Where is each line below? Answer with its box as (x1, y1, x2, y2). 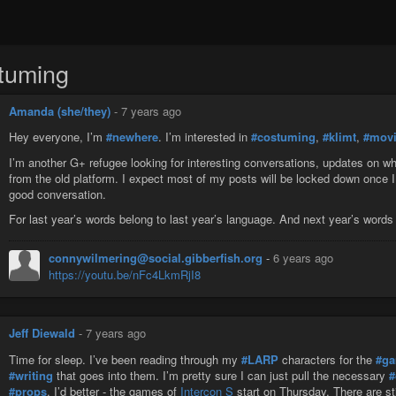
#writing (9, 366, 53, 384)
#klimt (323, 128, 356, 146)
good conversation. (9, 185, 106, 202)
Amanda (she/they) (9, 103, 110, 119)
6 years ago (273, 249, 333, 267)
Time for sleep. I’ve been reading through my (9, 350, 241, 368)
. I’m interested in (158, 128, 251, 146)
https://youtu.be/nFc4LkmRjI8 (49, 266, 201, 284)
